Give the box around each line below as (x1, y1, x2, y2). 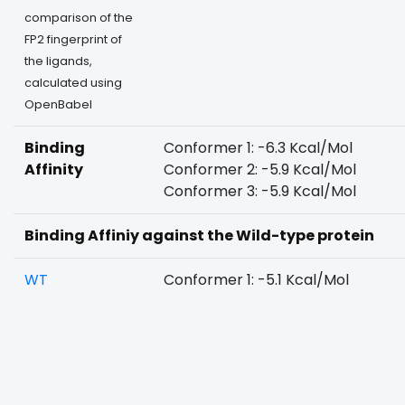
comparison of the (24, 10, 133, 25)
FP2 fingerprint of (24, 32, 122, 47)
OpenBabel (24, 97, 92, 112)
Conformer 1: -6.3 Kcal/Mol (164, 137, 353, 158)
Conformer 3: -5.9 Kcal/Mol (164, 181, 356, 202)
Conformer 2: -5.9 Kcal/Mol (164, 159, 356, 180)
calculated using (24, 75, 122, 90)
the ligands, (24, 53, 92, 69)
